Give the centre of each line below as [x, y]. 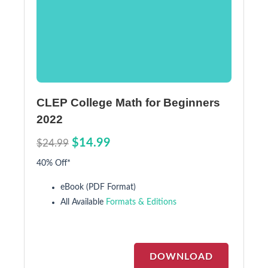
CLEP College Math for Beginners [128, 102]
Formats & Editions [141, 202]
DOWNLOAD [181, 256]
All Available [83, 202]
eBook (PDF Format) [98, 187]
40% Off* [54, 163]
